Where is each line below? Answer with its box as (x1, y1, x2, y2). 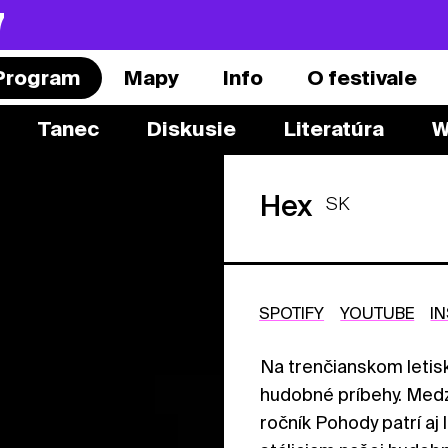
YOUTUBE (340, 304, 415, 323)
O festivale (306, 65, 417, 90)
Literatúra (283, 116, 384, 141)
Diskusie (146, 116, 236, 141)
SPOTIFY (259, 304, 325, 323)
